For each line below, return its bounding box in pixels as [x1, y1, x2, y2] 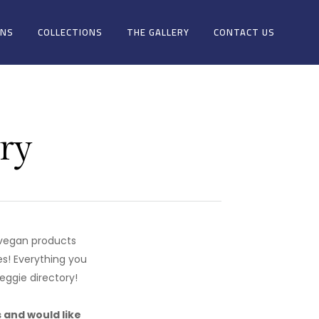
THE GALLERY [127, 23, 189, 41]
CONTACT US [214, 23, 275, 41]
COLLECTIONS [38, 23, 103, 41]
